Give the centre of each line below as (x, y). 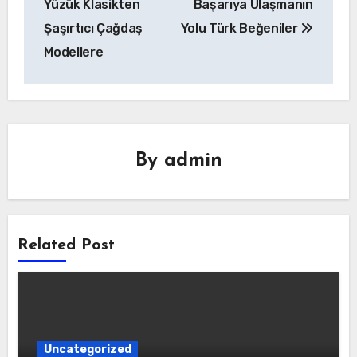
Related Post (67, 245)
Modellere (74, 52)
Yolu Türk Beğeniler (241, 28)
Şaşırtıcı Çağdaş (94, 28)
